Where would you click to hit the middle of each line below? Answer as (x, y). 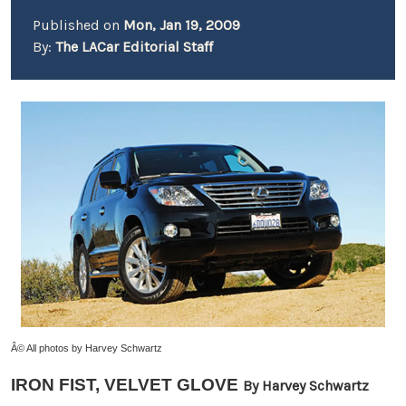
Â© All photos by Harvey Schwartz (87, 348)
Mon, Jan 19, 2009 (182, 25)
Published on (78, 25)
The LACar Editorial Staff (134, 47)
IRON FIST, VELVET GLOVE (125, 384)
